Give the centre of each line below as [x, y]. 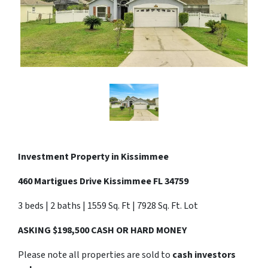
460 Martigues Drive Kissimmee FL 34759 [103, 181]
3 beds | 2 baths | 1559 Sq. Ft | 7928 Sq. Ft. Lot [108, 205]
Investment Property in [69, 156]
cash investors [204, 255]
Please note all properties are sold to [95, 255]
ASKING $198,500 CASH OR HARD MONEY [102, 230]
